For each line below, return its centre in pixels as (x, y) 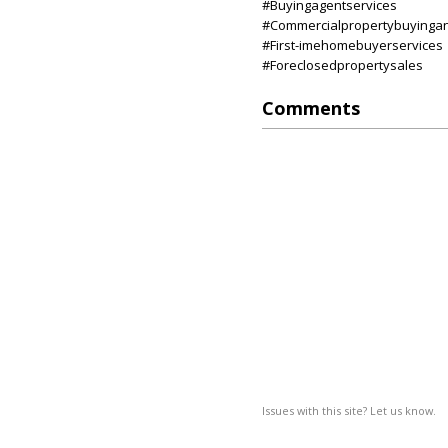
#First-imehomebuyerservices (352, 45)
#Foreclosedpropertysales (342, 65)
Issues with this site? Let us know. (349, 410)
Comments (311, 108)
